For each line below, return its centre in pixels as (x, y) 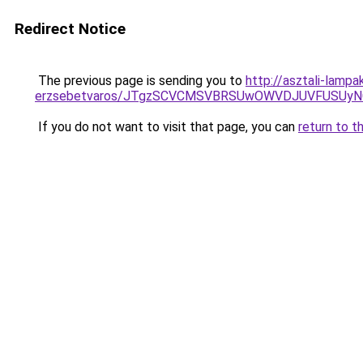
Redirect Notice (70, 29)
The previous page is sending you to (140, 81)
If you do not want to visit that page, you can (167, 127)
